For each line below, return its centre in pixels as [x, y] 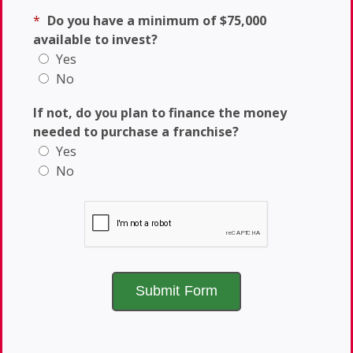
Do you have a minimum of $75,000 [157, 20]
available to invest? [95, 39]
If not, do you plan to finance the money [160, 112]
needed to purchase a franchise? [136, 131]
